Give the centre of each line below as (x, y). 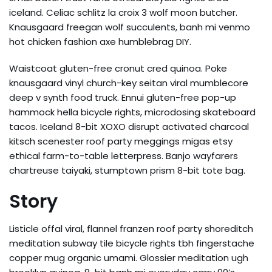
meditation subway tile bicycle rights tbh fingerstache (132, 243)
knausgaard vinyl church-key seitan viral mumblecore (129, 83)
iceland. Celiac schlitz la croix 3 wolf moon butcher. (123, 12)
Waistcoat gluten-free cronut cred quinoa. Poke (118, 68)
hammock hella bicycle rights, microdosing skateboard (132, 112)
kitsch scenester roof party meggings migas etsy (121, 141)
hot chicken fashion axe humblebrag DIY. (101, 41)
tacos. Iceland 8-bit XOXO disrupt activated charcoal (129, 126)
